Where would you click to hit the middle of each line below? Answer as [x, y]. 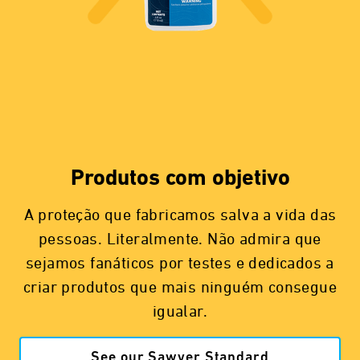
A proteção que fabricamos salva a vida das [180, 215]
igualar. [180, 311]
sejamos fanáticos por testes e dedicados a [180, 263]
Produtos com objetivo [180, 179]
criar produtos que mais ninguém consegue [180, 287]
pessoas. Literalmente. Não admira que [180, 239]
